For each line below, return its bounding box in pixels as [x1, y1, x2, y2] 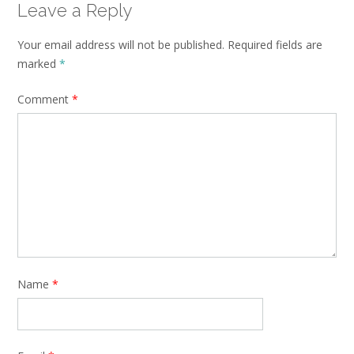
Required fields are [228, 37, 322, 53]
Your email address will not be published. [17, 37, 224, 53]
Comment [17, 92, 72, 107]
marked [17, 56, 59, 72]
